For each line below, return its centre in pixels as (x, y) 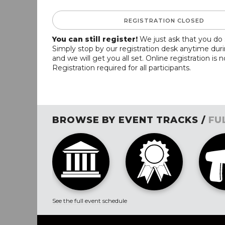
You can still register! (95, 39)
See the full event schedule (90, 200)
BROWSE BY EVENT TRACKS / (130, 120)
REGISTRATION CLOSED (164, 20)
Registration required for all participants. (122, 68)
